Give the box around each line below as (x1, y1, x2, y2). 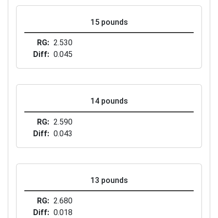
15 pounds (90, 17, 128, 27)
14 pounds (90, 96, 128, 106)
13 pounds (90, 175, 128, 185)
